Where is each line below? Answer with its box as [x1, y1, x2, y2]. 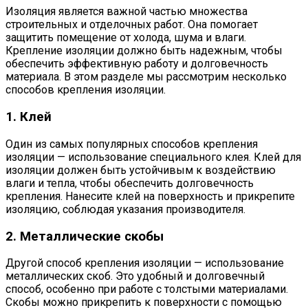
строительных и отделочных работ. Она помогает [5, 18, 258, 32]
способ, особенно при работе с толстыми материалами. [5, 283, 288, 296]
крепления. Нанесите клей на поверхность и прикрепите [5, 189, 295, 203]
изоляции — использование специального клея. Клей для [5, 150, 301, 164]
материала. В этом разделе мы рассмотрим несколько [5, 70, 287, 84]
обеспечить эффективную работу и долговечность [5, 57, 268, 71]
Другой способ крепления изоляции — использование [5, 256, 284, 270]
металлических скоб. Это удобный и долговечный [5, 269, 265, 283]
